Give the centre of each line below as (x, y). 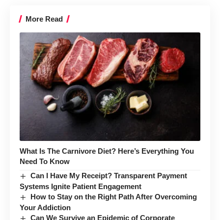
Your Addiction (45, 207)
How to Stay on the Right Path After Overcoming (114, 196)
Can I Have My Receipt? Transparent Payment (109, 175)
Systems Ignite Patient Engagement (81, 186)
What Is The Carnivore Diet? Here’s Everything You (107, 151)
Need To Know (45, 161)
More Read (44, 19)
